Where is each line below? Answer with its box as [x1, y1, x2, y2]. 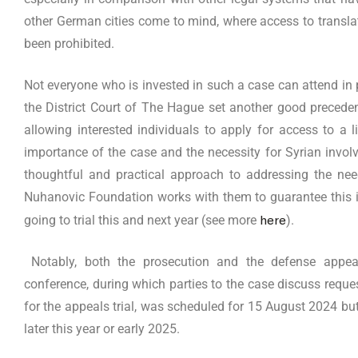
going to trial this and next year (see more [24, 212, 260, 228]
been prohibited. [24, 35, 114, 51]
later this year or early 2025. [24, 320, 183, 336]
